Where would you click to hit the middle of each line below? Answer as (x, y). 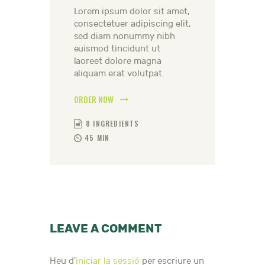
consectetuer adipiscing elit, (132, 24)
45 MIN (97, 137)
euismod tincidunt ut (117, 49)
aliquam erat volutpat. (119, 74)
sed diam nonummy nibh (125, 37)
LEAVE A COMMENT (106, 228)
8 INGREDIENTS (112, 123)
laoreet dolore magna (118, 62)
